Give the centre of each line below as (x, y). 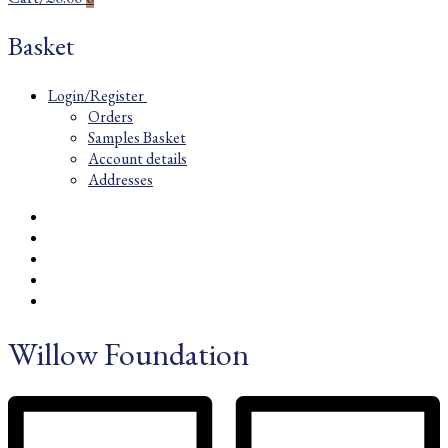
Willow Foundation (128, 353)
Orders (110, 117)
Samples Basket (137, 138)
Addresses (120, 180)
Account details (137, 159)
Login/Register (96, 96)
